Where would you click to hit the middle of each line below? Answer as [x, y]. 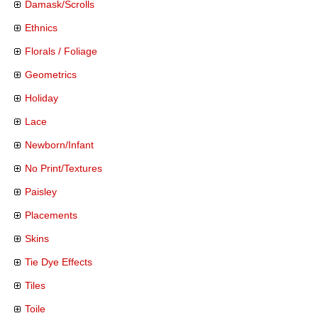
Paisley [41, 192]
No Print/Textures [64, 168]
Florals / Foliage [61, 51]
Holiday [42, 98]
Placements [51, 215]
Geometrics [51, 75]
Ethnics [41, 28]
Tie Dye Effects [59, 262]
